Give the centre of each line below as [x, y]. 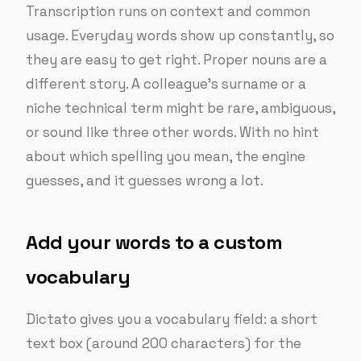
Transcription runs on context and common [168, 11]
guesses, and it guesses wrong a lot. [145, 180]
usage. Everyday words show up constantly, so [180, 35]
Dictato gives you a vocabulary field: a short [172, 319]
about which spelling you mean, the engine [166, 156]
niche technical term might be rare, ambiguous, [180, 108]
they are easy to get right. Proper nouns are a [176, 60]
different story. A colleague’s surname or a [166, 84]
